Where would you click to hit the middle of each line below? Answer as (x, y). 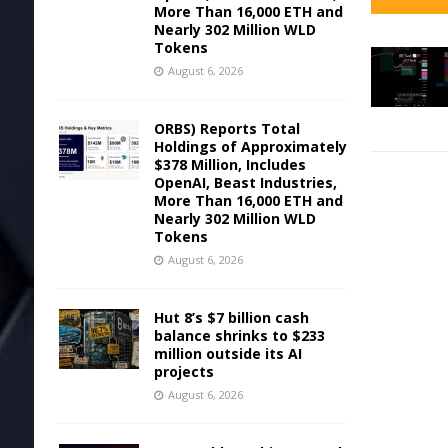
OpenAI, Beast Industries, (245, 182)
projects (183, 371)
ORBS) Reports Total (226, 128)
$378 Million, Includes (229, 164)
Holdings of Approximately (250, 146)
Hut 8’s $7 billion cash (231, 317)
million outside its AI (227, 353)
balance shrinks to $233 (239, 335)
